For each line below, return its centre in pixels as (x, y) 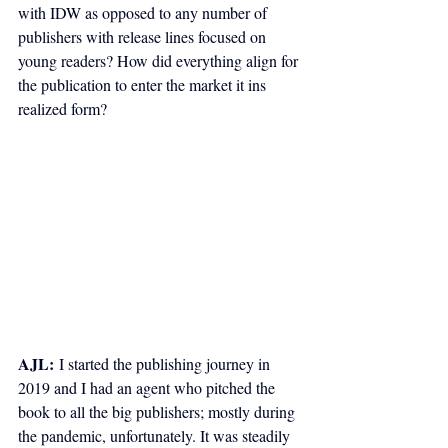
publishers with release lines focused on (144, 37)
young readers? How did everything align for (160, 61)
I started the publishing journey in (164, 364)
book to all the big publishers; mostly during (158, 412)
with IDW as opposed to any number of (144, 13)
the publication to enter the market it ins (144, 85)
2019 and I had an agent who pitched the (148, 388)
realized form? (62, 109)
